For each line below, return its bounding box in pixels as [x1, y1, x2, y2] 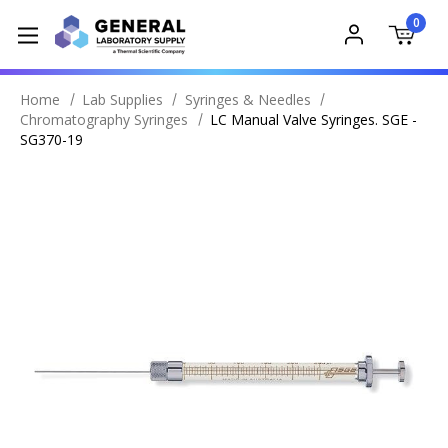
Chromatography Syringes [20, 110, 188, 129]
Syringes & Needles [184, 90, 311, 109]
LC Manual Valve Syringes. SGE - [209, 110, 417, 129]
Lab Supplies [81, 90, 163, 109]
